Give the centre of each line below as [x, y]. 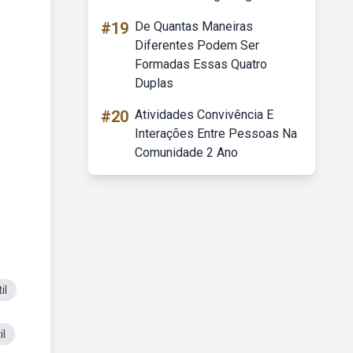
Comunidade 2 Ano [186, 152]
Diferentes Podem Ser [197, 45]
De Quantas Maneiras [194, 26]
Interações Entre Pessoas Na [216, 134]
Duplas [154, 83]
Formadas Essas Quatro [201, 64]
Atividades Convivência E [204, 115]
